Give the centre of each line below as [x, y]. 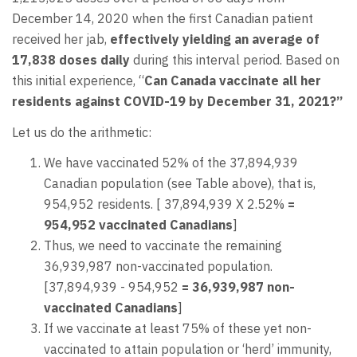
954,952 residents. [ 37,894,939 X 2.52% [166, 204]
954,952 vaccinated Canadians [138, 225]
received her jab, [61, 39]
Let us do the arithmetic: [82, 132]
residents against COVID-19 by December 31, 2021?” [177, 102]
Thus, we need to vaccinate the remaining [163, 246]
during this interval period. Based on [236, 60]
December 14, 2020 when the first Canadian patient [163, 19]
